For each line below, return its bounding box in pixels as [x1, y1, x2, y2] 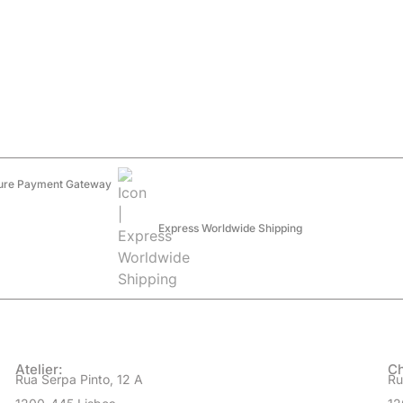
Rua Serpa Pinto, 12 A [14, 371, 143, 387]
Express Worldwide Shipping [158, 221, 302, 236]
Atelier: [14, 360, 63, 378]
